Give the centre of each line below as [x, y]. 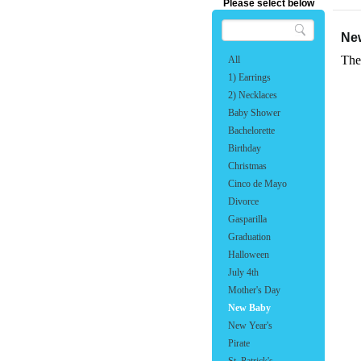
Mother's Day [254, 290]
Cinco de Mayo [257, 184]
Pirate [239, 343]
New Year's [250, 326]
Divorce [243, 201]
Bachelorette [251, 131]
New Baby [249, 308]
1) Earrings [249, 77]
